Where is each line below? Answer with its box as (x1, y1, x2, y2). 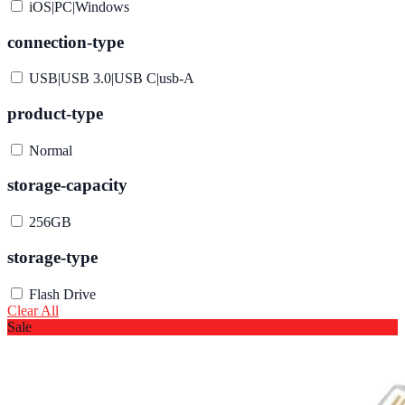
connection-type (7, 32, 124, 52)
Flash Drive (29, 286, 96, 302)
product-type (7, 103, 103, 123)
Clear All (7, 302, 59, 318)
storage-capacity (7, 175, 127, 195)
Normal (29, 142, 72, 158)
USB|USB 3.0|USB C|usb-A (29, 71, 194, 87)
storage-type (7, 247, 98, 267)
